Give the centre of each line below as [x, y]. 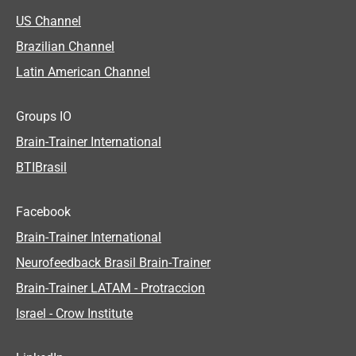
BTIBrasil [41, 167]
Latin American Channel [83, 72]
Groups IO [44, 116]
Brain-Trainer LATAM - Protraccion [110, 288]
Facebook [43, 212]
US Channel [48, 21]
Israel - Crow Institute [74, 313]
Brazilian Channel [65, 46]
